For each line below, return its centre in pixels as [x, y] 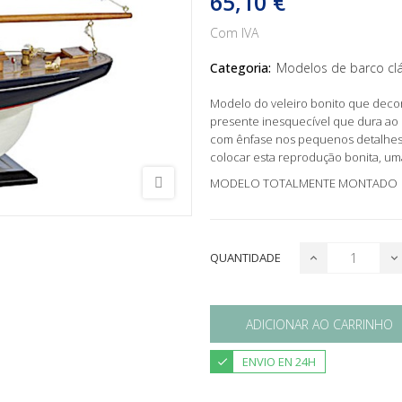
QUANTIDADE [245, 258]
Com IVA [234, 33]
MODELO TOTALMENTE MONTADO [304, 184]
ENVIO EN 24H [279, 362]
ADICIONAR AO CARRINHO [319, 324]
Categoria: [240, 68]
